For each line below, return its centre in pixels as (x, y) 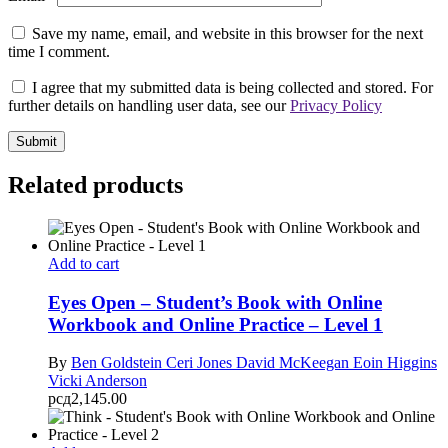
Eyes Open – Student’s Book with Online (215, 302)
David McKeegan (294, 363)
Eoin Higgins (395, 363)
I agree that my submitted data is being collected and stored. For (232, 88)
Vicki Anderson (97, 381)
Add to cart (83, 263)
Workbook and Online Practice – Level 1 (215, 324)
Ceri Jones (201, 363)
